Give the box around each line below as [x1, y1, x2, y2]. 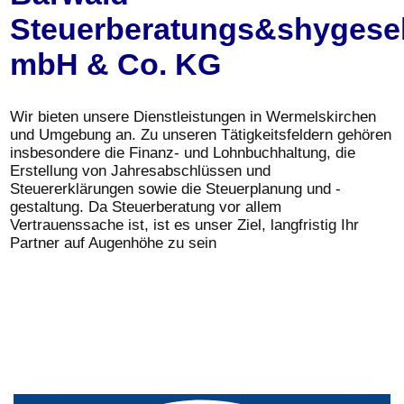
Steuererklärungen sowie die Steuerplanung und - [10, 179, 341, 197]
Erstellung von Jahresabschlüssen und [10, 161, 271, 179]
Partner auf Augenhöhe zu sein [10, 234, 216, 252]
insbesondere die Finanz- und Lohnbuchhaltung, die [10, 143, 355, 161]
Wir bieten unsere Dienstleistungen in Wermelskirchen [10, 107, 376, 125]
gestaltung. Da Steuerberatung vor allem [10, 197, 281, 216]
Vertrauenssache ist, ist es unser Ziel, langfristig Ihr [10, 216, 359, 234]
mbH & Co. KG [10, 47, 221, 82]
